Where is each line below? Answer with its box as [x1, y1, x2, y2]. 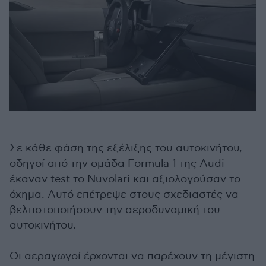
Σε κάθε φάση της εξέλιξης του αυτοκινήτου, [9, 142, 242, 154]
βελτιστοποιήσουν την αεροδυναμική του [9, 204, 220, 216]
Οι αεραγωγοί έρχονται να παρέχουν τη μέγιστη [9, 250, 255, 262]
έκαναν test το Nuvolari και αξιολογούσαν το [9, 173, 240, 185]
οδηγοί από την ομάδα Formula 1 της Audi [9, 157, 224, 170]
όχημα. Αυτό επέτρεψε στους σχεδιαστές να [9, 188, 239, 201]
